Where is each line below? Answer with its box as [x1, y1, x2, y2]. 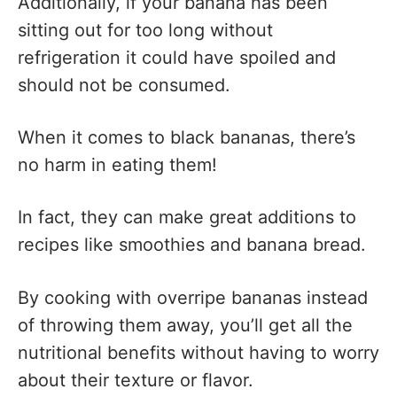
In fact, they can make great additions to [18, 206, 356, 229]
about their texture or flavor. [18, 369, 253, 391]
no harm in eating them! [18, 153, 217, 175]
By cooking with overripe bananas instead [18, 286, 368, 308]
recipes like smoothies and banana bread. [18, 234, 366, 256]
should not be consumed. [18, 74, 230, 96]
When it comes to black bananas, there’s [18, 126, 355, 148]
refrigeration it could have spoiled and [18, 46, 336, 68]
